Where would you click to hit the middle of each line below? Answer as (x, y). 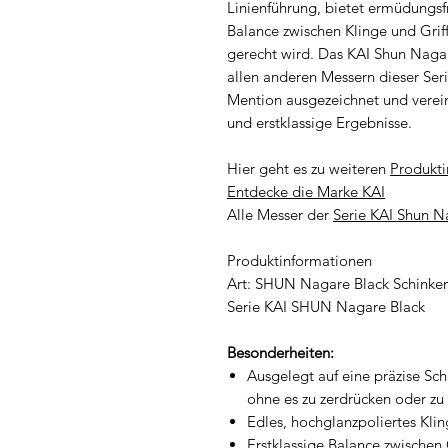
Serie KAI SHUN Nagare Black (326, 306)
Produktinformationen (299, 260)
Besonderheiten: (280, 352)
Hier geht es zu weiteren (308, 168)
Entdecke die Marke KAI (306, 191)
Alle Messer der (280, 214)
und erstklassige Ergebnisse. (321, 122)
